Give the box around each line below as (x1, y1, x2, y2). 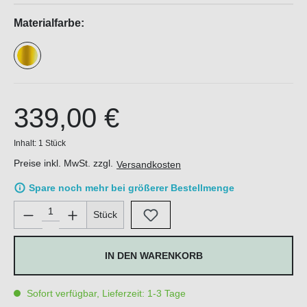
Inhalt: (14, 138, 38, 149)
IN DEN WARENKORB (104, 250, 203, 262)
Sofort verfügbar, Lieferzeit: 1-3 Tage (24, 288, 186, 299)
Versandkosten (116, 158, 181, 170)
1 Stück (38, 138, 66, 149)
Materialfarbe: (14, 17, 84, 29)
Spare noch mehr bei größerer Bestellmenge (29, 182, 234, 194)
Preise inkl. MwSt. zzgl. (14, 158, 116, 169)
